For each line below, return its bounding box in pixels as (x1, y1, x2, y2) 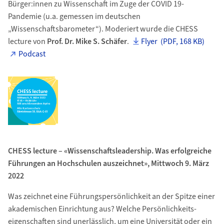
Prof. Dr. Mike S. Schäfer (46, 36, 127, 47)
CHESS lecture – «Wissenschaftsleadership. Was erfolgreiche (7, 145, 211, 156)
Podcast (18, 48, 46, 59)
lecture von (7, 36, 47, 47)
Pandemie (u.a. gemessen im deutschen (7, 11, 140, 22)
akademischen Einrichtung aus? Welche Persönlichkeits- (7, 203, 196, 214)
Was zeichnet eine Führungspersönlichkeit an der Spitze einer (7, 191, 215, 202)
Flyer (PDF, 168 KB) (141, 36, 205, 47)
